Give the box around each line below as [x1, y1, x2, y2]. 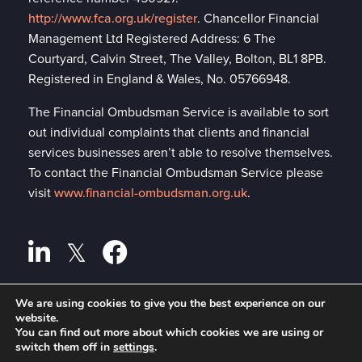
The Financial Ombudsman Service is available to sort [28, 103, 329, 122]
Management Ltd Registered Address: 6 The [28, 29, 276, 48]
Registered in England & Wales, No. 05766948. [28, 69, 291, 89]
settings [113, 339, 154, 355]
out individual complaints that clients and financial [28, 123, 309, 142]
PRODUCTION [242, 318, 334, 333]
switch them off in [15, 339, 113, 355]
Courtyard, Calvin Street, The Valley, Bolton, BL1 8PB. [28, 49, 326, 69]
